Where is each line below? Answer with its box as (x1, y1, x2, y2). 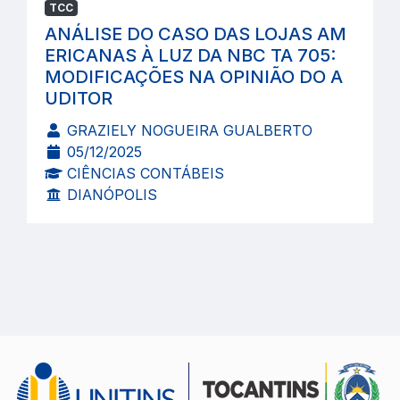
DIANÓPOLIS (62, 186, 157, 204)
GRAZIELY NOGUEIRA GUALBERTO (62, 121, 312, 139)
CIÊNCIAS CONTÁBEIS (62, 164, 224, 182)
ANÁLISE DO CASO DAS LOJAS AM (45, 23, 346, 45)
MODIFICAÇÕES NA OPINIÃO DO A (45, 66, 343, 87)
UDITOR (45, 87, 112, 109)
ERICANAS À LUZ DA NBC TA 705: (45, 45, 336, 66)
